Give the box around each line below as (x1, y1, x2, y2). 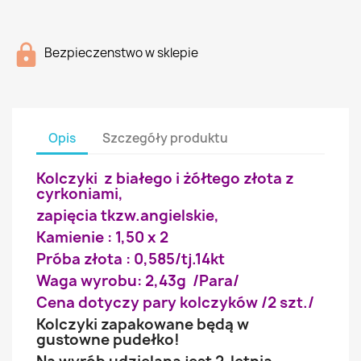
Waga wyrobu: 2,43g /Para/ (36, 271, 239, 291)
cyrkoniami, (36, 184, 123, 204)
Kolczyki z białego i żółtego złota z (36, 168, 294, 189)
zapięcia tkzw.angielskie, (36, 205, 219, 226)
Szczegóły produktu (102, 129, 229, 147)
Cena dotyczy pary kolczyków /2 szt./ (36, 293, 314, 313)
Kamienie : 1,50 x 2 (36, 227, 168, 247)
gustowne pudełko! (36, 330, 180, 350)
